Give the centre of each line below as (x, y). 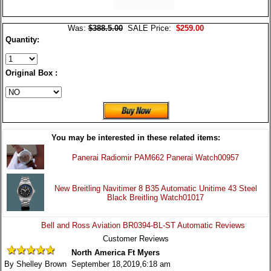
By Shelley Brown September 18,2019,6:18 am (87, 264)
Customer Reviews (135, 238)
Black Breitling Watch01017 (155, 197)
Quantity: (22, 39)
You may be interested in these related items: (135, 137)
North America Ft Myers (115, 252)
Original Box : (31, 73)
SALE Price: (148, 28)
